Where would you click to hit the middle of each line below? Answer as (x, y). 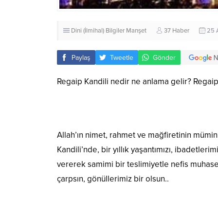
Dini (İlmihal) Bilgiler (98, 31)
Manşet (136, 31)
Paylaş (81, 57)
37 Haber (177, 31)
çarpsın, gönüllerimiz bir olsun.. (113, 179)
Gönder (164, 57)
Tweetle (122, 57)
